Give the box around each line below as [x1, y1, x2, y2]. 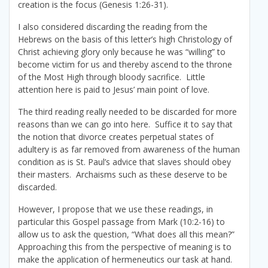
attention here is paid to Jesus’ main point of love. [18, 84, 209, 96]
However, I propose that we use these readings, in [18, 203, 213, 215]
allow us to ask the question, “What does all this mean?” [18, 229, 237, 240]
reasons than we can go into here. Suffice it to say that [18, 118, 233, 130]
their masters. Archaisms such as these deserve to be [18, 169, 227, 181]
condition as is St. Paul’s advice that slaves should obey [18, 156, 231, 168]
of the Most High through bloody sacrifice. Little [18, 71, 205, 83]
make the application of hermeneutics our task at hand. [18, 254, 234, 266]
